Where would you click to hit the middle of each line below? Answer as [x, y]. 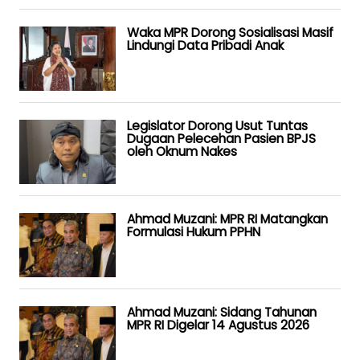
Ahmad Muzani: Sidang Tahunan [222, 313]
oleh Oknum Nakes [182, 152]
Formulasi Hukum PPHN [194, 232]
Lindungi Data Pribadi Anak [205, 46]
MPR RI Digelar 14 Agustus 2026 [218, 325]
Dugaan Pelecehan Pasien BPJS [221, 139]
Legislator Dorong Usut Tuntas [217, 126]
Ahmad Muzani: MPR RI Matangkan [227, 219]
